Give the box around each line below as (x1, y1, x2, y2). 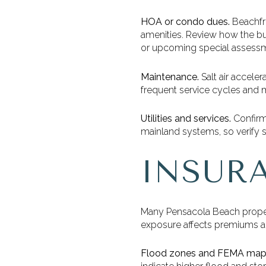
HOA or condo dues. (141, 16, 230, 28)
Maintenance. (141, 71, 199, 83)
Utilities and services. (141, 113, 231, 125)
